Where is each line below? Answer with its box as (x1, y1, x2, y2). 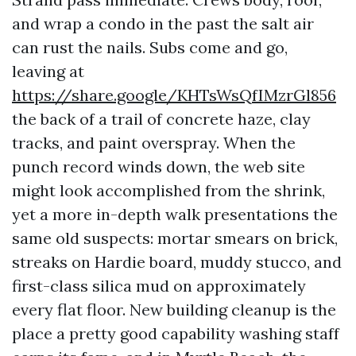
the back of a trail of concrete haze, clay (12, 109, 311, 129)
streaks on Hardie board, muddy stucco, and (12, 252, 342, 272)
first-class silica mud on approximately (12, 276, 306, 296)
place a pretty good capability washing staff (12, 323, 339, 343)
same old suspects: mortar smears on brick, (12, 228, 338, 248)
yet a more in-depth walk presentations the (12, 204, 338, 224)
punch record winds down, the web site (12, 157, 305, 176)
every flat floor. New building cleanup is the (12, 300, 336, 319)
